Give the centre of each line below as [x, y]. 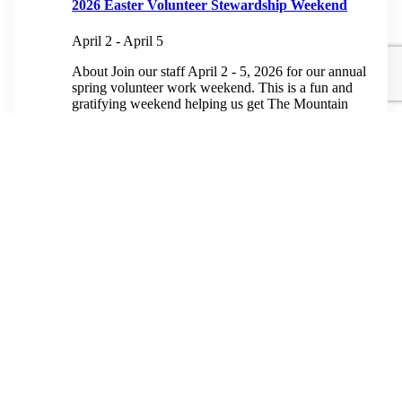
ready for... [102, 119]
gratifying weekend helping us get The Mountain [210, 103]
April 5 [143, 40]
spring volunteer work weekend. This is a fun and [212, 87]
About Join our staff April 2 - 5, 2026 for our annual [219, 71]
